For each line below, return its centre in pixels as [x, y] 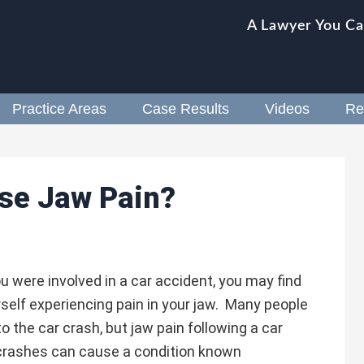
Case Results [186, 109]
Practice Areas [59, 109]
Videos [287, 109]
